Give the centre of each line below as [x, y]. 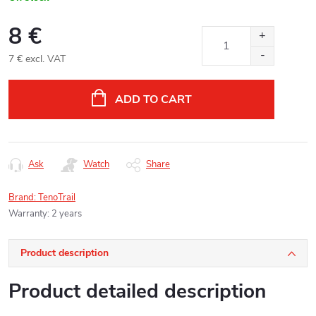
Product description [65, 253]
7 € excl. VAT [37, 59]
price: [19, 91]
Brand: [23, 197]
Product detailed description [137, 291]
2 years [67, 214]
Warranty [28, 214]
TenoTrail [57, 197]
